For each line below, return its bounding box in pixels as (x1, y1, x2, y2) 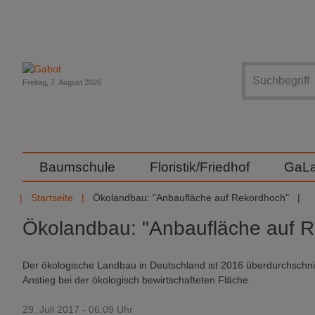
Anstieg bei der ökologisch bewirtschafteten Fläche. (22, 274, 251, 285)
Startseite (31, 192, 73, 203)
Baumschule (39, 160, 115, 174)
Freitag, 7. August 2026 (22, 78, 101, 86)
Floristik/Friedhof (149, 160, 250, 174)
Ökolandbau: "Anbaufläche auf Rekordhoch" (93, 192, 289, 203)
